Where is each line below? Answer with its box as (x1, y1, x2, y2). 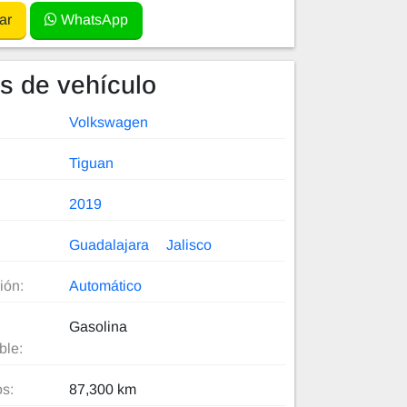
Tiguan (69, 155, 114, 172)
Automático (69, 278, 143, 294)
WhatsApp (57, 12, 128, 28)
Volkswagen (69, 114, 149, 131)
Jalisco (166, 237, 213, 253)
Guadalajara (69, 237, 150, 253)
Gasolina (69, 319, 128, 335)
